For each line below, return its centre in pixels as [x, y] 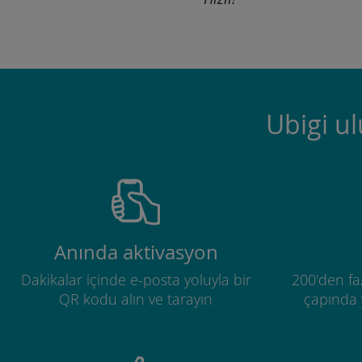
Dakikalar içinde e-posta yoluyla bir [136, 280]
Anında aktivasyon [136, 252]
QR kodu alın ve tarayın [136, 299]
